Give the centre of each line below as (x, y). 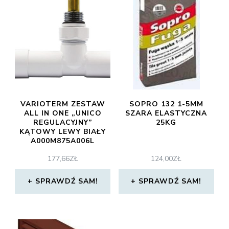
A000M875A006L (63, 141)
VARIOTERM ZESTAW (63, 104)
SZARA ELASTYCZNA (166, 113)
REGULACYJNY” (63, 122)
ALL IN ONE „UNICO (63, 113)
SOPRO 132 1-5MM (166, 104)
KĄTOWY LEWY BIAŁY (63, 132)
